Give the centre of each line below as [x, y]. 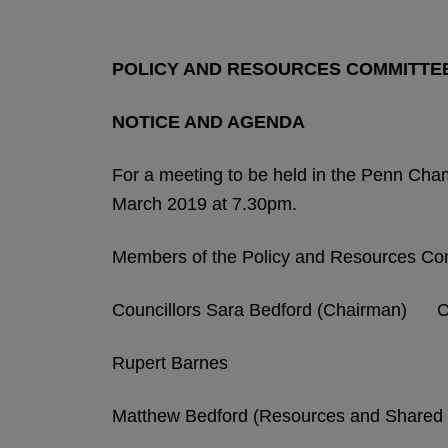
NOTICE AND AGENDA [208, 122]
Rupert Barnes [170, 363]
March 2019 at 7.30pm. [204, 204]
